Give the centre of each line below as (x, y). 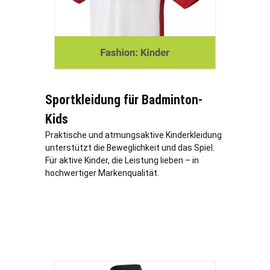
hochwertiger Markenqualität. (102, 173)
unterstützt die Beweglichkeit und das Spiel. (130, 148)
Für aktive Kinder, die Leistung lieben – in (122, 161)
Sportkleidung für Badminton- (124, 100)
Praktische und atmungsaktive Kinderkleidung (133, 135)
